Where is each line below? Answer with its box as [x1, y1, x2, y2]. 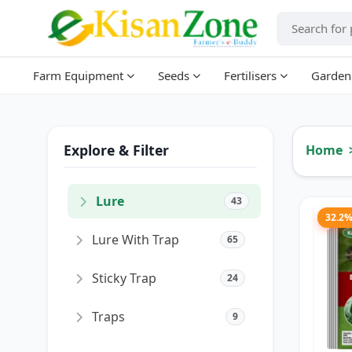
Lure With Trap [92, 231, 179, 248]
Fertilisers [223, 68, 277, 83]
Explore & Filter [64, 141, 169, 159]
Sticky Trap [92, 269, 156, 287]
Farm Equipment [32, 68, 123, 83]
